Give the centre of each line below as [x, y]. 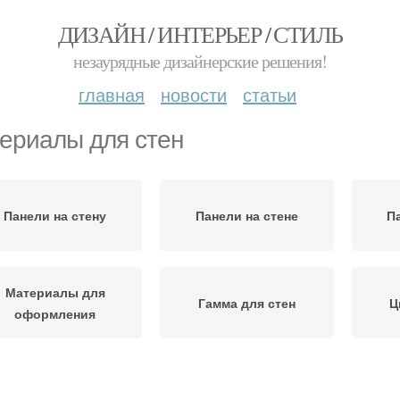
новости [194, 94]
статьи [270, 94]
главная [112, 94]
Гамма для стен [247, 303]
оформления [55, 313]
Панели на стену [55, 215]
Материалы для [55, 292]
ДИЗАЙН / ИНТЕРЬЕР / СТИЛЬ [200, 34]
